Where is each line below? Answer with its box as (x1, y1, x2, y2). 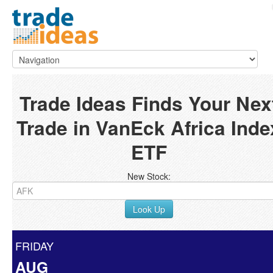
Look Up (132, 203, 165, 215)
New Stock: (127, 170, 171, 182)
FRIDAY (15, 238, 54, 253)
